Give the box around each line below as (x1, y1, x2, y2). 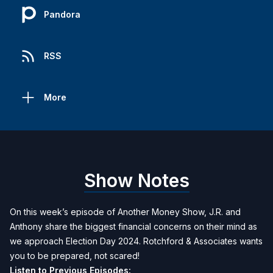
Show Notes (83, 169, 190, 191)
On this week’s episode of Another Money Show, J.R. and (10, 207, 241, 217)
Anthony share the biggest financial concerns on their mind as (10, 221, 257, 232)
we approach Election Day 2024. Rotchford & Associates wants (10, 236, 263, 246)
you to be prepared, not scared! (10, 250, 140, 261)
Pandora (44, 9, 80, 19)
